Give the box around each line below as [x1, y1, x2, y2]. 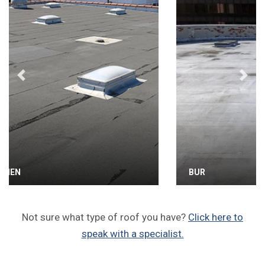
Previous [20, 76, 58, 88]
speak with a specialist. [81, 227, 184, 240]
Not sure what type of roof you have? [22, 211, 188, 223]
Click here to [188, 211, 243, 223]
